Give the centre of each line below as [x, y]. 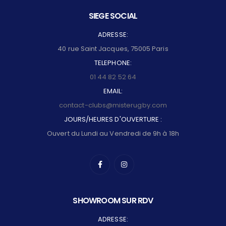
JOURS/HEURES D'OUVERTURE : [113, 120]
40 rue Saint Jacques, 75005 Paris [113, 49]
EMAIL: [113, 91]
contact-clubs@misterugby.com [113, 105]
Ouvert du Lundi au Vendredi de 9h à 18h [113, 134]
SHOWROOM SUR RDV [113, 201]
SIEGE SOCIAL [113, 16]
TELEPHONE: [113, 63]
